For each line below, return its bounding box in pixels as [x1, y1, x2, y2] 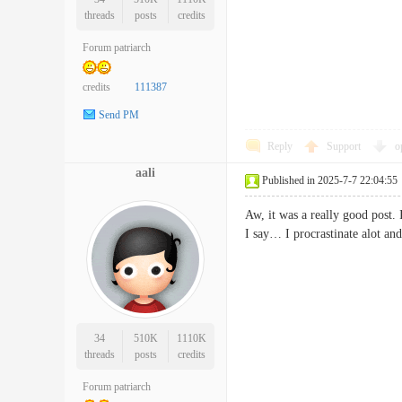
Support [327, 140, 363, 153]
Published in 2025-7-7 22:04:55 [262, 174, 398, 187]
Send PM [99, 109, 139, 122]
